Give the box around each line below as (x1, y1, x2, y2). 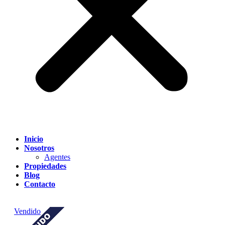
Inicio (24, 135, 43, 143)
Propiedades (24, 162, 66, 170)
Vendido (14, 207, 41, 215)
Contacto (24, 180, 55, 188)
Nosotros (24, 144, 54, 152)
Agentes (44, 153, 70, 161)
